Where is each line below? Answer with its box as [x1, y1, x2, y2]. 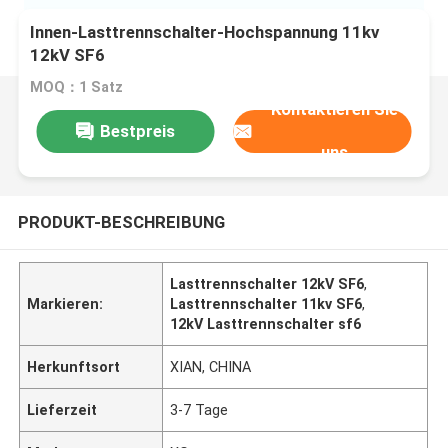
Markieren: [27, 295, 104, 312]
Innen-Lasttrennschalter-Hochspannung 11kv [30, 22, 380, 43]
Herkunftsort [27, 358, 121, 375]
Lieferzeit [27, 401, 98, 418]
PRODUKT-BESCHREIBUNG [17, 211, 225, 232]
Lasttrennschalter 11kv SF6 [170, 295, 363, 312]
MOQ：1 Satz [30, 79, 124, 96]
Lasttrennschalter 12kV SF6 [170, 275, 365, 292]
